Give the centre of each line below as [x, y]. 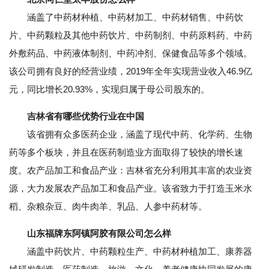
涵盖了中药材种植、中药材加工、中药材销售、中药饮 [126, 17]
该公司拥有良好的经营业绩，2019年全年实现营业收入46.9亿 [131, 71]
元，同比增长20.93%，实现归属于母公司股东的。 [109, 89]
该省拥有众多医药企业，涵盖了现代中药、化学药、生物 [131, 134]
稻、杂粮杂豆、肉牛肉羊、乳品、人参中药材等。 [108, 206]
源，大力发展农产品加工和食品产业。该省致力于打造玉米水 [131, 188]
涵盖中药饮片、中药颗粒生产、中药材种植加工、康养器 [131, 251]
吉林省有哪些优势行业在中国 [86, 116]
